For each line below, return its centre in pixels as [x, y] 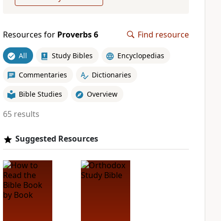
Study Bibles [72, 55]
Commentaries [43, 74]
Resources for [30, 35]
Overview [102, 94]
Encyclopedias [141, 55]
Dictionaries [111, 74]
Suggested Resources [56, 139]
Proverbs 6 [77, 35]
